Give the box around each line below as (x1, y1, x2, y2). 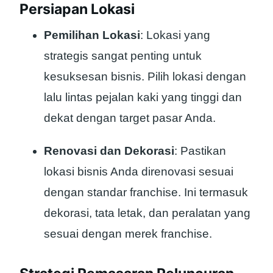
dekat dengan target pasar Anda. (44, 111, 216, 124)
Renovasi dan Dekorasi (44, 144, 174, 157)
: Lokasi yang (140, 28, 210, 41)
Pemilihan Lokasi (44, 28, 140, 41)
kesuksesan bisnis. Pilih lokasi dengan (44, 69, 246, 83)
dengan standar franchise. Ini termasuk (44, 185, 248, 199)
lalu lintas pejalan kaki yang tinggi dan (44, 90, 242, 104)
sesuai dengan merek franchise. (44, 227, 212, 240)
